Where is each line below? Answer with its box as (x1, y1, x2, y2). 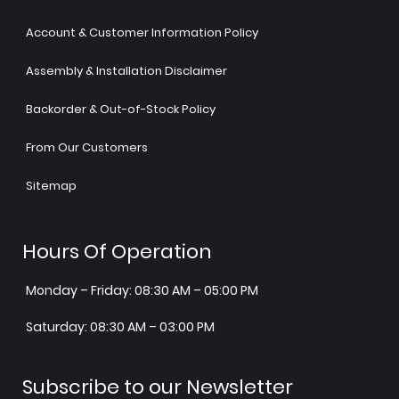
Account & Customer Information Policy (26, 23, 258, 41)
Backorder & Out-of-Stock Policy (26, 100, 216, 118)
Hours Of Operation (22, 237, 212, 265)
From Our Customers (26, 138, 148, 156)
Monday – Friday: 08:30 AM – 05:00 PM (26, 281, 258, 299)
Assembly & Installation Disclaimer (26, 61, 227, 79)
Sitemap (26, 176, 77, 194)
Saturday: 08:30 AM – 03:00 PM (26, 317, 215, 336)
